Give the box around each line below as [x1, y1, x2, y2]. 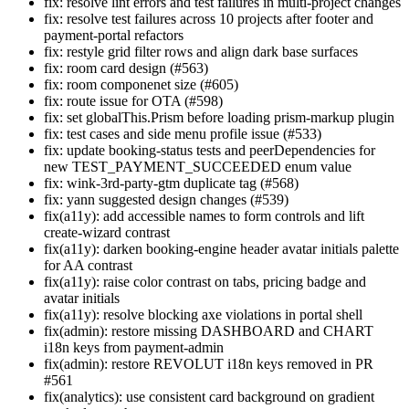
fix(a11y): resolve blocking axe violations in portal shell [44, 307, 362, 323]
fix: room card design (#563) [44, 60, 208, 77]
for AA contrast [44, 257, 132, 274]
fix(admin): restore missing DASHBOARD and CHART [44, 323, 373, 340]
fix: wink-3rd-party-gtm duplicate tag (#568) [44, 175, 299, 192]
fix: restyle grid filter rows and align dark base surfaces [44, 44, 358, 60]
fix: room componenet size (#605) [44, 77, 238, 93]
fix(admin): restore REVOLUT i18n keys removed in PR [44, 356, 373, 372]
